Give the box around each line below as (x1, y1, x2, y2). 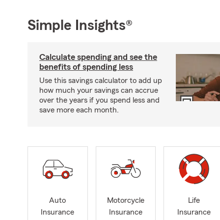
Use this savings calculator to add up (39, 76, 162, 84)
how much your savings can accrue (39, 86, 158, 94)
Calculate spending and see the (39, 52, 157, 61)
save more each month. (39, 106, 119, 114)
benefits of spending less (39, 62, 133, 71)
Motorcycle (107, 196, 144, 205)
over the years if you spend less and (39, 96, 160, 104)
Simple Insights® (27, 18, 133, 33)
